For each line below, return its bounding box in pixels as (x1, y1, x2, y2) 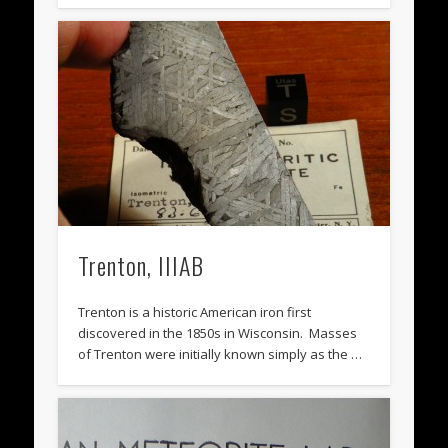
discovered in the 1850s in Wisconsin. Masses (78, 324, 358, 343)
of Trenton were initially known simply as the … (78, 345, 363, 364)
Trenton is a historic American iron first (78, 303, 312, 322)
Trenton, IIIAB (78, 247, 205, 284)
